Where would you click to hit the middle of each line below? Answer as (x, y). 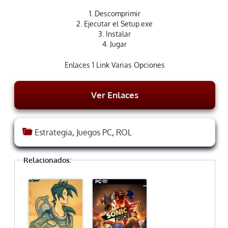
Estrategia (53, 132)
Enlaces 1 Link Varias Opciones (115, 65)
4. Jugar (115, 44)
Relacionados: (47, 160)
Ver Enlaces (115, 95)
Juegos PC (94, 132)
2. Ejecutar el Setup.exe (115, 23)
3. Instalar (115, 34)
